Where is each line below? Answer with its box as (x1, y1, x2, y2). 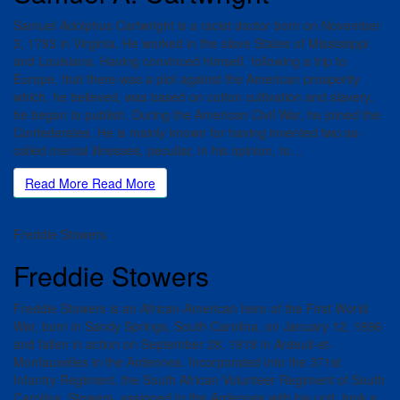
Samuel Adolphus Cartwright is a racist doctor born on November (13, 15, 380, 34)
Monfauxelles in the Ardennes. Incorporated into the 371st (13, 352, 341, 371)
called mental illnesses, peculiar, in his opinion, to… (13, 140, 303, 159)
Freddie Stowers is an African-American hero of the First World (13, 298, 368, 317)
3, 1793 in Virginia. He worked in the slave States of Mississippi (13, 33, 369, 52)
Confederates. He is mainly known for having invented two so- (13, 122, 362, 141)
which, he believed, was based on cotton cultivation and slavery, (13, 87, 373, 105)
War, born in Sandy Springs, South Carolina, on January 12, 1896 (13, 316, 382, 335)
